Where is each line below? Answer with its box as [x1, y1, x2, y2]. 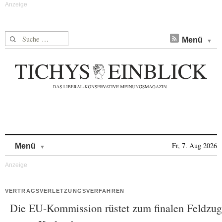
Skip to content [45, 137, 97, 145]
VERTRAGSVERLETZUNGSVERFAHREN [5, 188, 124, 194]
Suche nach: [5, 32, 43, 42]
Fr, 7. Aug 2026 [172, 141, 217, 150]
